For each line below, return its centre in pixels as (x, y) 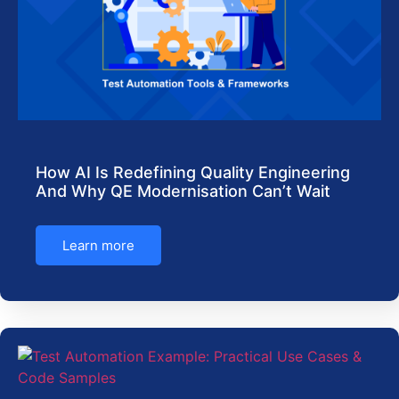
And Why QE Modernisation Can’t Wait (183, 191)
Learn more (98, 245)
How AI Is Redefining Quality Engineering (193, 172)
